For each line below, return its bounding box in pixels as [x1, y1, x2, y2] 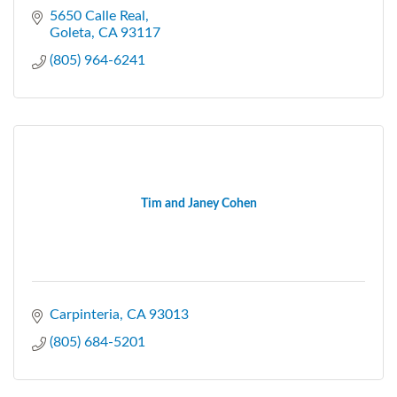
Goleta [50, 25, 91, 40]
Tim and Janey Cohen [140, 197, 257, 210]
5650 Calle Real [50, 8, 145, 23]
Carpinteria [50, 307, 120, 322]
